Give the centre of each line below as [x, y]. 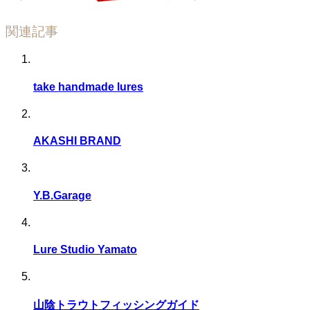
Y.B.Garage [62, 195]
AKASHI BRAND [77, 141]
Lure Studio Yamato [85, 250]
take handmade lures [88, 86]
